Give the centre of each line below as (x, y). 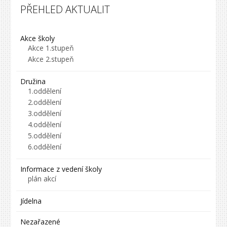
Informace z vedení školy (61, 169)
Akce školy (38, 39)
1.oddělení (45, 91)
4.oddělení (45, 125)
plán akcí (42, 179)
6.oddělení (45, 147)
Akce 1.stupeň (51, 48)
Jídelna (31, 201)
